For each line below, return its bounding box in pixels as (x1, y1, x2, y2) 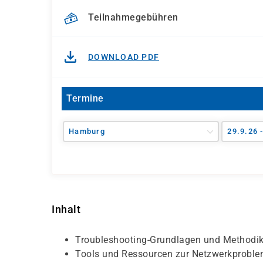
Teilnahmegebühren (88, 12, 178, 23)
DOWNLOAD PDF (88, 52, 159, 62)
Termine (66, 93, 104, 104)
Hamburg (69, 127, 105, 136)
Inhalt (52, 203, 80, 215)
